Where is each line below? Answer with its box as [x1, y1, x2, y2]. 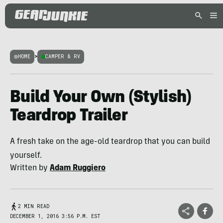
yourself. [10, 152, 42, 160]
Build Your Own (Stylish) [10, 90, 192, 107]
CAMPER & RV [45, 53, 80, 60]
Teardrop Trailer [10, 108, 128, 125]
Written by [10, 164, 50, 172]
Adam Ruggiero [50, 164, 106, 172]
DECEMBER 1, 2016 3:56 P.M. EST [10, 213, 101, 220]
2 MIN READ [18, 203, 49, 210]
